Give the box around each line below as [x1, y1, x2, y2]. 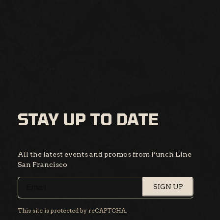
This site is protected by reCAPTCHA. [18, 206, 127, 214]
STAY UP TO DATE [18, 109, 159, 128]
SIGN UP [153, 182, 183, 191]
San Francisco [18, 160, 67, 168]
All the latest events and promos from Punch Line [18, 150, 192, 158]
